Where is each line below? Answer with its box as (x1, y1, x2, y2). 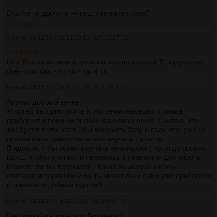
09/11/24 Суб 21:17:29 (30, 84, 89, 91)
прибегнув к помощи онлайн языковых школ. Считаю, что (7, 116, 199, 125)
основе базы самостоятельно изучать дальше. (7, 135, 164, 143)
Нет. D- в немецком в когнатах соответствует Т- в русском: (7, 58, 203, 66)
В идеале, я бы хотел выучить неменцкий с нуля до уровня (7, 144, 205, 153)
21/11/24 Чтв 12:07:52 (30, 198, 88, 205)
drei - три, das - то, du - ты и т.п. (7, 67, 109, 76)
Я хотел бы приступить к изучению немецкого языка (7, 107, 182, 116)
